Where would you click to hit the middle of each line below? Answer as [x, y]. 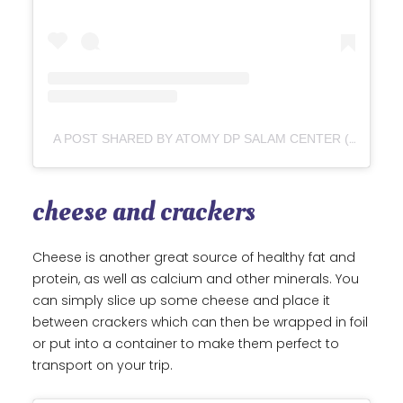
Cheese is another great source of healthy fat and [194, 258]
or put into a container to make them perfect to [186, 344]
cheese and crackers [144, 212]
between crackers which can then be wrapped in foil [200, 322]
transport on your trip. [104, 366]
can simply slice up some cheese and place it [181, 301]
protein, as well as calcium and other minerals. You [196, 279]
